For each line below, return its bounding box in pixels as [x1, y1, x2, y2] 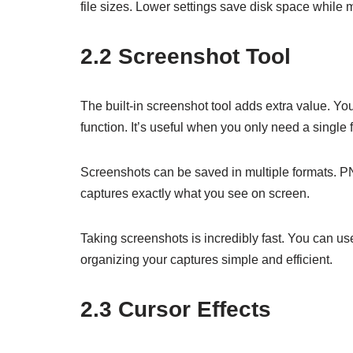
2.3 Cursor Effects [80, 297, 271, 321]
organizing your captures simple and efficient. [80, 253, 333, 266]
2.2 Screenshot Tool [80, 44, 291, 69]
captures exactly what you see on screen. [80, 187, 310, 200]
